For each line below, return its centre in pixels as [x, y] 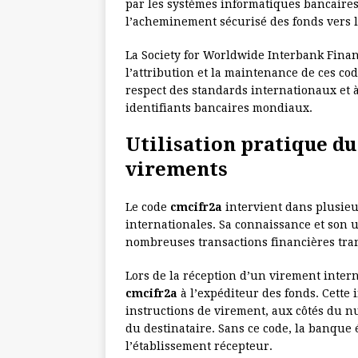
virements [177, 170]
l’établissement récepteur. [199, 346]
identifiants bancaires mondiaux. [219, 108]
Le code [148, 207]
